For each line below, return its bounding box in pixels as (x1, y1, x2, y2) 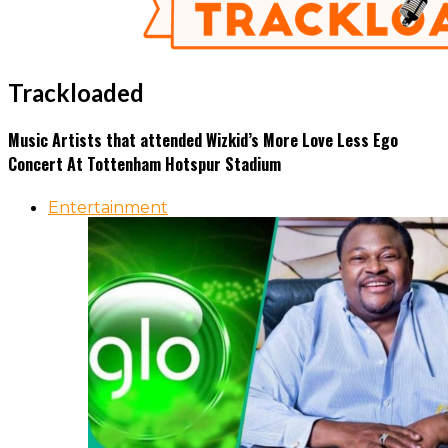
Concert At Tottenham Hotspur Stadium (8, 152, 281, 177)
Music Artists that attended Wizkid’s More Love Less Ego (8, 128, 398, 153)
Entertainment (48, 198, 168, 218)
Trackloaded (8, 77, 144, 107)
